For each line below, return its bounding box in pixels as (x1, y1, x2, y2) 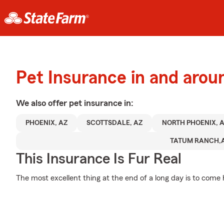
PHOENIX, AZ (25, 119, 68, 126)
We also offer (16, 98, 69, 107)
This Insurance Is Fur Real (16, 151, 181, 166)
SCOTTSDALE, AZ (86, 119, 143, 126)
